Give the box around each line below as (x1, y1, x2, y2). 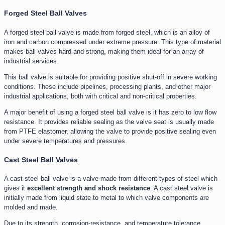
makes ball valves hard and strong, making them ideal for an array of (4, 48, 204, 56)
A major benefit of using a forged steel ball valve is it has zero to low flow (4, 108, 216, 117)
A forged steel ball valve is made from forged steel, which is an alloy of (4, 29, 210, 37)
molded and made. (4, 203, 58, 211)
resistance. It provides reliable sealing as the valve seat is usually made (4, 118, 214, 126)
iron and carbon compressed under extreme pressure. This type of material (4, 38, 221, 46)
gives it (4, 184, 27, 192)
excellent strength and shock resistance (27, 184, 150, 192)
